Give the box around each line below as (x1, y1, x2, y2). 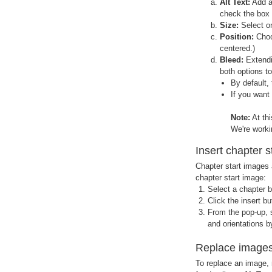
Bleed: (220, 55, 243, 65)
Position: (220, 32, 254, 42)
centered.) (220, 44, 255, 53)
